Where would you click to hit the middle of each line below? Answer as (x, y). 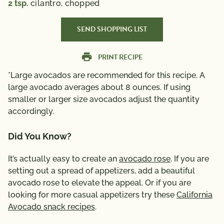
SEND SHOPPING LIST (112, 29)
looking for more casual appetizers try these (92, 195)
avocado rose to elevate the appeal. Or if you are (99, 183)
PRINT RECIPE (120, 57)
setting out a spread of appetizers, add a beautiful (101, 171)
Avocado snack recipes (51, 207)
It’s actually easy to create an (63, 159)
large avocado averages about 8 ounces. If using (99, 87)
